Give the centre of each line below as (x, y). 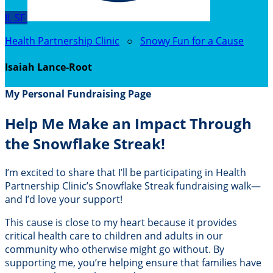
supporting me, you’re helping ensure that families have (133, 262)
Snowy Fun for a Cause (192, 41)
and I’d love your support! (64, 199)
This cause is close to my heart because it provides (121, 222)
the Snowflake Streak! (85, 143)
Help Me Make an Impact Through (128, 123)
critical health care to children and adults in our (114, 236)
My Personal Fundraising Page (78, 94)
